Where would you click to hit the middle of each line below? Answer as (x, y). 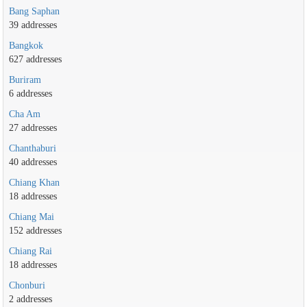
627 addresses (35, 59)
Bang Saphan (34, 11)
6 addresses (30, 94)
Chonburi (27, 285)
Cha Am (24, 114)
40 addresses (33, 162)
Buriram (25, 80)
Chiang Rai (30, 251)
